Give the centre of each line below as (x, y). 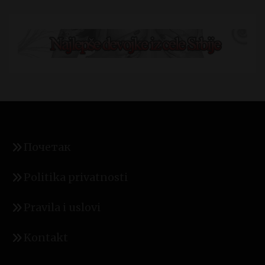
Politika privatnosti (76, 177)
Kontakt (46, 238)
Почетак (47, 147)
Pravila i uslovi (62, 208)
